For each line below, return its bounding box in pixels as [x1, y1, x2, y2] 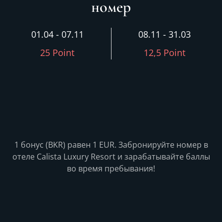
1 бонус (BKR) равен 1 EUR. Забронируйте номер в [14, 139, 208, 151]
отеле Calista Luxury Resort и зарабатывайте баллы [12, 151, 210, 163]
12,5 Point [143, 47, 185, 59]
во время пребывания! [67, 163, 155, 174]
